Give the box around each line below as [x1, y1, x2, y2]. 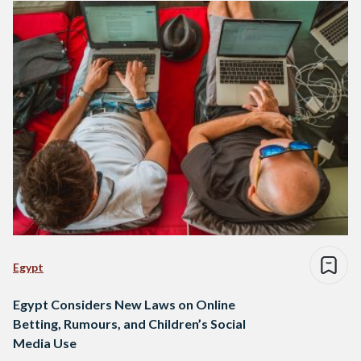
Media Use [13, 335, 77, 351]
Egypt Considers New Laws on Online [13, 297, 235, 313]
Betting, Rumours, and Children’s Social [13, 316, 246, 332]
